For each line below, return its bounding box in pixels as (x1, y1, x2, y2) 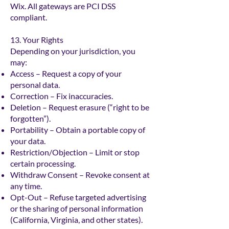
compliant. (10, 12, 47, 22)
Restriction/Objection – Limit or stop (10, 147, 140, 157)
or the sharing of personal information (10, 203, 143, 214)
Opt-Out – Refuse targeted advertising (10, 192, 146, 202)
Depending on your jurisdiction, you (10, 46, 135, 56)
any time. (10, 181, 42, 191)
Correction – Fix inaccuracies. (10, 91, 113, 101)
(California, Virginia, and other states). (10, 215, 143, 225)
